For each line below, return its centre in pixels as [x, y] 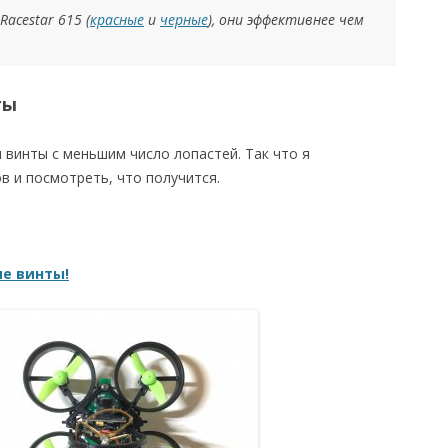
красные [117, 19]
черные [184, 19]
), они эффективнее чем [286, 19]
